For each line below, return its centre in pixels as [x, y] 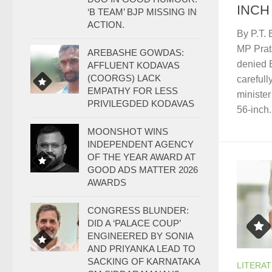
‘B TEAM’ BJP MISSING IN [142, 12]
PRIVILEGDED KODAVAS [141, 104]
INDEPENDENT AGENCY [141, 144]
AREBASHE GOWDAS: [136, 53]
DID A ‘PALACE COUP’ [134, 223]
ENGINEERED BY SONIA [140, 236]
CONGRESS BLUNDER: [138, 210]
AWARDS [107, 182]
